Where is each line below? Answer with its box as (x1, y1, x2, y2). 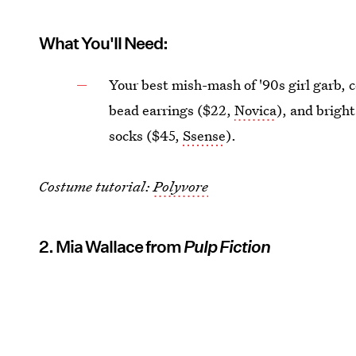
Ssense (183, 126, 226, 145)
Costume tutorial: (39, 176, 154, 195)
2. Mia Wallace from (39, 236, 184, 257)
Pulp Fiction (184, 236, 271, 257)
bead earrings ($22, (109, 100, 235, 119)
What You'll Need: (39, 33, 168, 53)
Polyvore (153, 176, 209, 195)
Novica (234, 100, 277, 119)
